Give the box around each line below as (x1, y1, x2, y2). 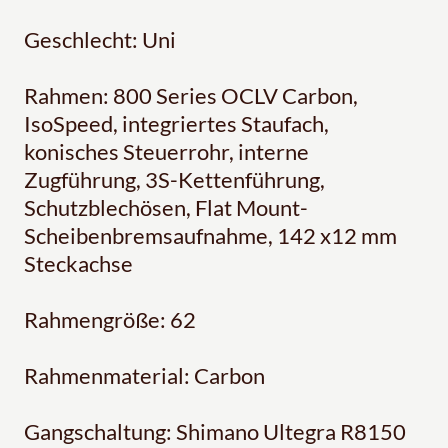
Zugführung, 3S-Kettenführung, (24, 166, 325, 194)
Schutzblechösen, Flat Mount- (24, 194, 308, 222)
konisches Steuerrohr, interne (24, 138, 309, 166)
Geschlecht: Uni (24, 26, 176, 54)
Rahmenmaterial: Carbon (24, 362, 265, 390)
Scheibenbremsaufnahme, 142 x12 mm (24, 222, 397, 250)
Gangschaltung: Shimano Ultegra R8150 (24, 418, 406, 446)
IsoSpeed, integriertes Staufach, (24, 110, 329, 138)
